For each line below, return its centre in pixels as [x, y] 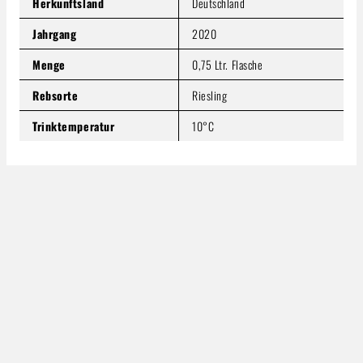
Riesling [210, 95]
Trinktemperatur [74, 126]
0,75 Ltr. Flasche [228, 64]
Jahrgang [55, 33]
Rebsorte [56, 95]
